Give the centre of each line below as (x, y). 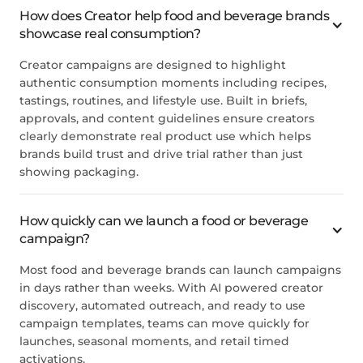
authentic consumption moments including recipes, (173, 82)
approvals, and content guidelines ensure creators (167, 118)
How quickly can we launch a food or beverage (164, 220)
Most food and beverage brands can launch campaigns (180, 269)
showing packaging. (79, 171)
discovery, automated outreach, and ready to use (162, 305)
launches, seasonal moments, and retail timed (154, 341)
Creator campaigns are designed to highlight (153, 64)
